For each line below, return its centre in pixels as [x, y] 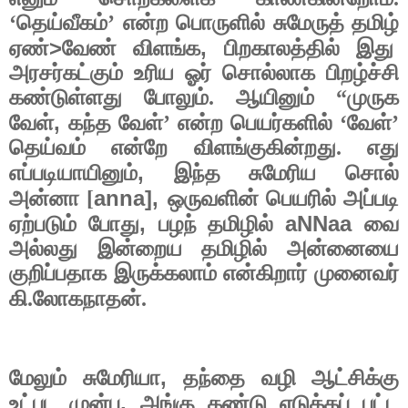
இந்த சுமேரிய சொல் [286, 173]
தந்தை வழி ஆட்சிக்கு [291, 377]
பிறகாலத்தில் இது [309, 49]
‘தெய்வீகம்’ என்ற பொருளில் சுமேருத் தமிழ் [204, 23]
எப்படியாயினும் [73, 173]
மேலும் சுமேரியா [85, 377]
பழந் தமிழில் [222, 224]
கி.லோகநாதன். [78, 299]
